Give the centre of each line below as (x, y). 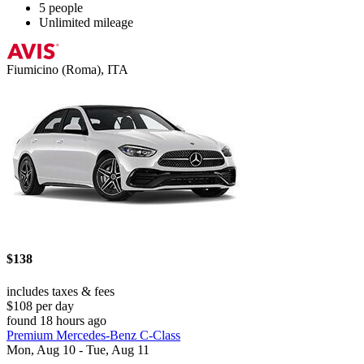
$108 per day (40, 305)
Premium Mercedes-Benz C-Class (93, 335)
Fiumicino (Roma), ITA (67, 70)
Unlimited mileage (86, 23)
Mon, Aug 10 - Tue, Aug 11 (78, 349)
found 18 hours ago (56, 320)
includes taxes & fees (61, 291)
